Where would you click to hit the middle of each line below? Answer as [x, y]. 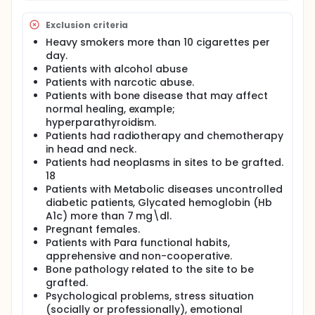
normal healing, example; [111, 109]
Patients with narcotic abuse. [120, 82]
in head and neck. [91, 149]
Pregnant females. [93, 229]
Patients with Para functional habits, [138, 243]
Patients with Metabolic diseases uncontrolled [164, 189]
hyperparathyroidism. [101, 122]
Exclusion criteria [87, 25]
